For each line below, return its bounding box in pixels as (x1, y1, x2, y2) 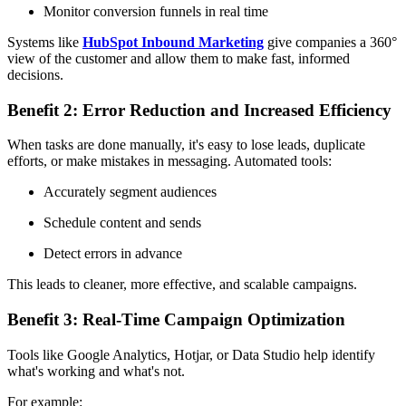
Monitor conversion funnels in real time (43, 4, 268, 20)
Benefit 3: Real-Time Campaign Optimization (7, 310, 345, 330)
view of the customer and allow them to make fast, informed (7, 51, 350, 67)
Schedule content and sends (43, 215, 201, 231)
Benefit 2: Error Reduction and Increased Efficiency (7, 100, 391, 120)
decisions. (7, 67, 63, 83)
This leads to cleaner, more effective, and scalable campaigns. (7, 276, 357, 293)
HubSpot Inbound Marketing (82, 34, 264, 51)
